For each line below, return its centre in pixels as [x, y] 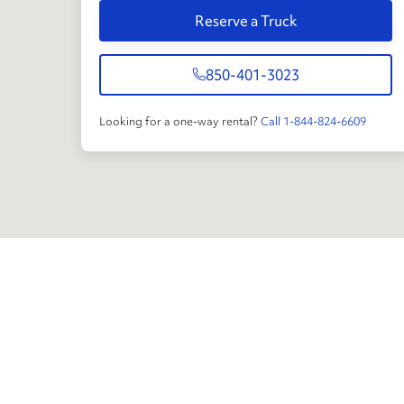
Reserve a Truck [246, 21]
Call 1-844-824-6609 [313, 121]
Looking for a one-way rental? [179, 121]
